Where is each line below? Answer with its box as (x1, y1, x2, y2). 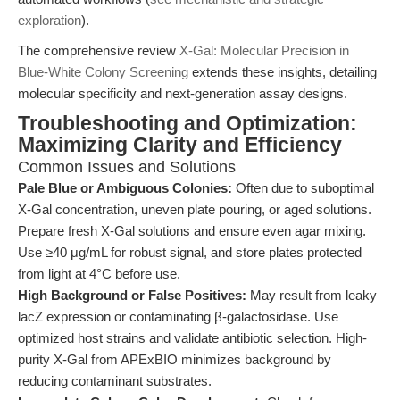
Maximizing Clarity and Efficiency (18, 134, 342, 156)
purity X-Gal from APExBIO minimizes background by (18, 352, 331, 367)
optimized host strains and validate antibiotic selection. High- (18, 330, 367, 346)
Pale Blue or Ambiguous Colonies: (18, 180, 232, 196)
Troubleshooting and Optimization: (18, 112, 357, 135)
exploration (18, 12, 81, 28)
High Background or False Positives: (18, 287, 246, 303)
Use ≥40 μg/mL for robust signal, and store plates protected (18, 245, 362, 260)
